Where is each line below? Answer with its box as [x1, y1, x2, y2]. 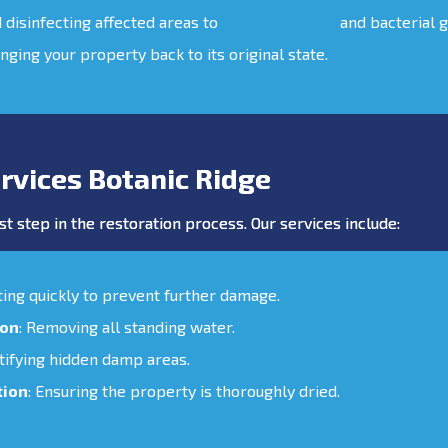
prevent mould [222, 11, 336, 31]
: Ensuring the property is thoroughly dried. [28, 380, 340, 400]
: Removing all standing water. [19, 316, 235, 336]
